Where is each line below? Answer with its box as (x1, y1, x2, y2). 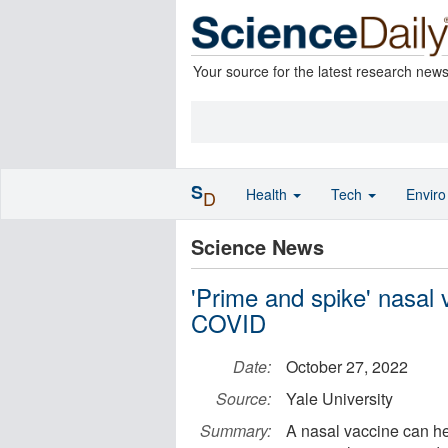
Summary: (200, 419, 271, 442)
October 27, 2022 (286, 355, 408, 378)
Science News (191, 232, 324, 261)
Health (246, 184, 291, 204)
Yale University (286, 387, 393, 410)
